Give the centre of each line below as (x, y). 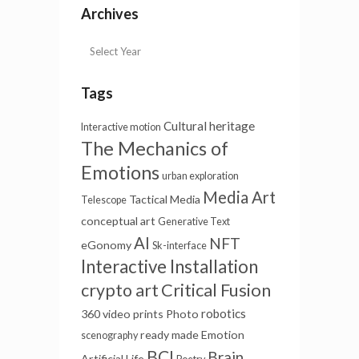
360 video (106, 314)
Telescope (104, 200)
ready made (169, 335)
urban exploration (200, 176)
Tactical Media (165, 199)
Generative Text (194, 222)
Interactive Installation (169, 266)
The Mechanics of (155, 148)
